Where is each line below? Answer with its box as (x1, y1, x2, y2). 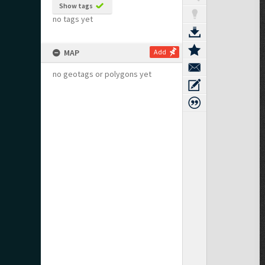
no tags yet (53, 14, 93, 24)
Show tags (59, 1, 93, 10)
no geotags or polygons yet (53, 69, 151, 79)
